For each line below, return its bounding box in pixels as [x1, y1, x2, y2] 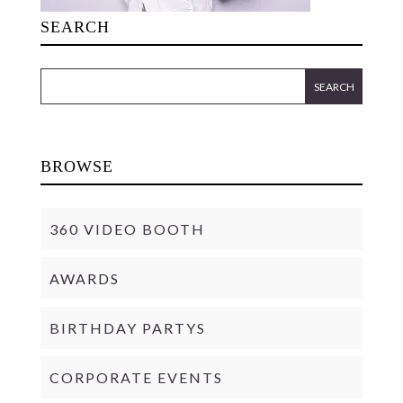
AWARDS [49, 270, 120, 287]
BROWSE [40, 157, 113, 175]
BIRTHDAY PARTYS [49, 319, 206, 336]
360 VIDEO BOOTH [49, 220, 205, 237]
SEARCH [40, 18, 110, 36]
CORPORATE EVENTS [49, 369, 223, 386]
